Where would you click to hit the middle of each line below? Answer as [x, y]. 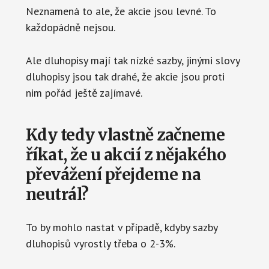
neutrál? [57, 194]
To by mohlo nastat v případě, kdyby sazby [121, 227]
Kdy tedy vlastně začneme [125, 134]
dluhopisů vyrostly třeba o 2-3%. [100, 243]
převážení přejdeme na [113, 174]
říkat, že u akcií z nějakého [126, 154]
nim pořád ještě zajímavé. [84, 92]
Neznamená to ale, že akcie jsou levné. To [121, 11]
